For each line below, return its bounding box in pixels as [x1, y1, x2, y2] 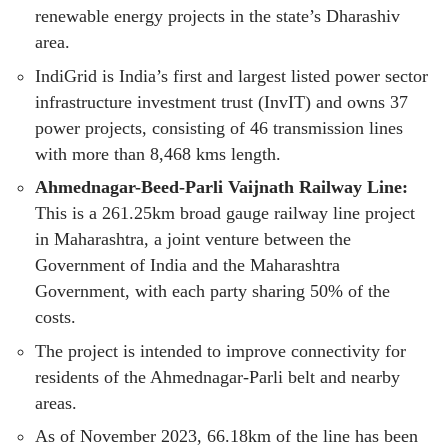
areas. [35, 392, 77, 413]
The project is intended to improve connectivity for [35, 340, 406, 361]
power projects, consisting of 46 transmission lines [35, 117, 403, 138]
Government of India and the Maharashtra [35, 255, 340, 276]
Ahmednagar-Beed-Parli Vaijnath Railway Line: [35, 177, 408, 198]
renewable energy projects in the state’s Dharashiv [35, 6, 400, 27]
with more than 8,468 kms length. [35, 143, 281, 164]
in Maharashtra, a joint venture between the [35, 229, 351, 250]
